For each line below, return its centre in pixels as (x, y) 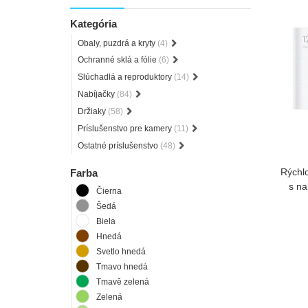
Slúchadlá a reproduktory (126, 77)
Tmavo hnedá (122, 266)
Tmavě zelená (123, 282)
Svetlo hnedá (121, 251)
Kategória (93, 23)
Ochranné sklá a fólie (118, 60)
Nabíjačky (97, 95)
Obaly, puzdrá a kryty (118, 43)
